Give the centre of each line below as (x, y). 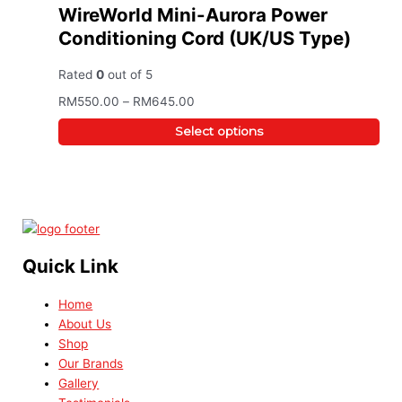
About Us (85, 323)
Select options (219, 131)
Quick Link (71, 266)
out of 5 (129, 74)
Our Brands (91, 363)
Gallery (79, 383)
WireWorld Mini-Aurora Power (193, 14)
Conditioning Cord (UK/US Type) (205, 38)
